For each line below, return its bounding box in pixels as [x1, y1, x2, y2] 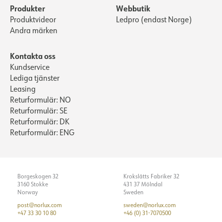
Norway [17, 188, 38, 196]
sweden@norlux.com [123, 201, 176, 209]
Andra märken [10, 25, 57, 36]
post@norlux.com [17, 201, 62, 209]
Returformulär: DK [10, 116, 69, 127]
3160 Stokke [17, 180, 48, 188]
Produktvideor [10, 14, 56, 25]
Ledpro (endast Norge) [116, 14, 192, 25]
